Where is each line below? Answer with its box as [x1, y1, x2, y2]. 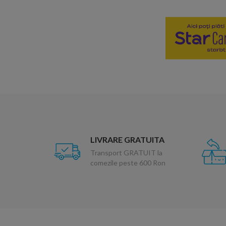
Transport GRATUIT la [90, 148, 163, 157]
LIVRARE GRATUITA [90, 135, 165, 145]
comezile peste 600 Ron [90, 158, 166, 167]
